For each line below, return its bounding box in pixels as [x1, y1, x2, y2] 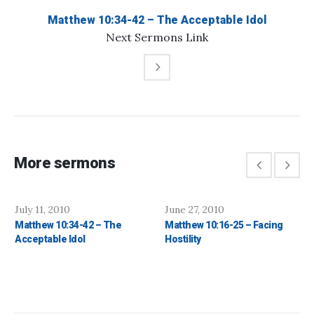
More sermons [14, 154, 115, 172]
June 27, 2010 [165, 203, 224, 217]
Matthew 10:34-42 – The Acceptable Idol [47, 13, 267, 27]
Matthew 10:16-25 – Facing [165, 219, 283, 231]
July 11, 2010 [15, 203, 70, 217]
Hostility [165, 233, 201, 245]
